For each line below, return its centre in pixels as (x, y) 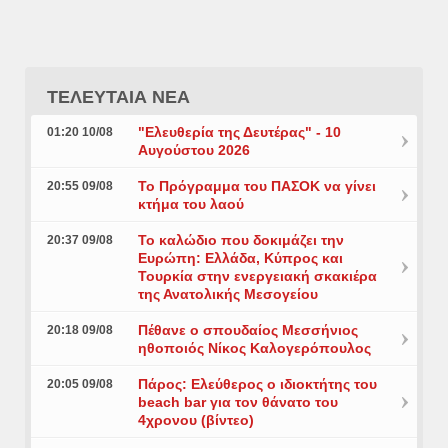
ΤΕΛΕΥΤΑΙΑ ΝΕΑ (118, 96)
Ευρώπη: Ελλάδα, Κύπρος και (240, 257)
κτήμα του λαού (190, 203)
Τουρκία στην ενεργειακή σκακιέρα (257, 275)
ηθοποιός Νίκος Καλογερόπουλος (254, 347)
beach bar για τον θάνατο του (237, 401)
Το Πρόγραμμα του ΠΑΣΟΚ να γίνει (256, 185)
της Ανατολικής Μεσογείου (227, 293)
